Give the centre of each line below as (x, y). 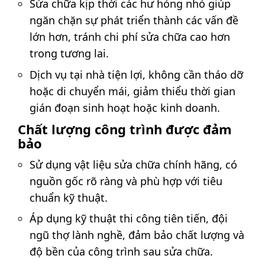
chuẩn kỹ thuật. (69, 197)
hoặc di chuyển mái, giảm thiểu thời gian (132, 91)
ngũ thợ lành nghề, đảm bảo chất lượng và (137, 235)
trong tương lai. (69, 54)
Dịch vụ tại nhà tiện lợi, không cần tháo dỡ (136, 74)
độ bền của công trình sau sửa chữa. (121, 252)
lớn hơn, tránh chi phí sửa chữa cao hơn (130, 37)
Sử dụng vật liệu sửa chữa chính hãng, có (133, 164)
